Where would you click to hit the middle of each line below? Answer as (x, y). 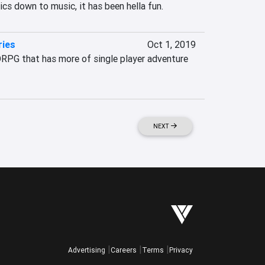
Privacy (181, 250)
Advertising (87, 250)
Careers (124, 250)
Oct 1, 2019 (171, 44)
